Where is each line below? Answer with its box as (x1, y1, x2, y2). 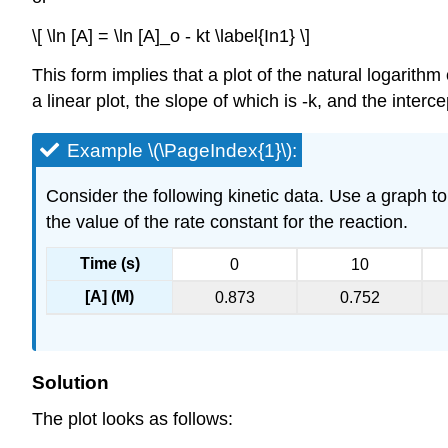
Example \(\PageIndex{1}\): (67, 139, 297, 161)
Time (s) (79, 255, 140, 273)
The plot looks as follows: (32, 409, 233, 430)
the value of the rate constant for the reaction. (46, 211, 408, 232)
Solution (32, 371, 109, 393)
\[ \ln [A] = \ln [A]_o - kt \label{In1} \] (32, 25, 310, 46)
